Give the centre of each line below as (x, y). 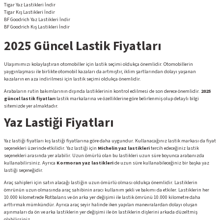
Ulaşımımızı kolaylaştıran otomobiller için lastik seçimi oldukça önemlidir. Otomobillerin (98, 64)
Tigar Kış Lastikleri (24, 12)
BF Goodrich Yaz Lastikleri (32, 20)
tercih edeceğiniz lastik (174, 148)
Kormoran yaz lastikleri (85, 163)
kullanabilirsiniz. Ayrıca (30, 163)
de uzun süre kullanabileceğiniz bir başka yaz (161, 163)
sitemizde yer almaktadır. (31, 106)
